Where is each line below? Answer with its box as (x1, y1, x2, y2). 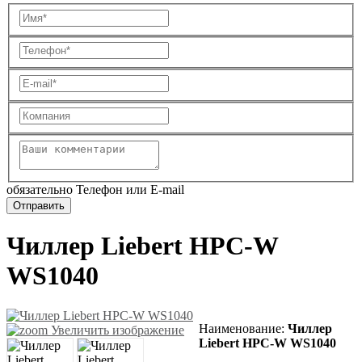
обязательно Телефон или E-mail (6, 182, 184, 196)
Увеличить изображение (48, 322, 184, 337)
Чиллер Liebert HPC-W (6, 231, 278, 261)
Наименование (198, 321, 281, 335)
